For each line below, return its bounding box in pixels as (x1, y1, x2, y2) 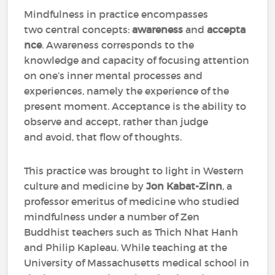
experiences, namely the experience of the (24, 85, 230, 97)
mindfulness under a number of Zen (24, 211, 200, 223)
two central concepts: (24, 23, 133, 36)
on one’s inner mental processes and (24, 69, 203, 82)
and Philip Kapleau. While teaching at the (24, 241, 228, 254)
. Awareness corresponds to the (42, 39, 195, 51)
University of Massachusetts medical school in (24, 257, 250, 269)
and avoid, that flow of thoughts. (24, 131, 185, 143)
